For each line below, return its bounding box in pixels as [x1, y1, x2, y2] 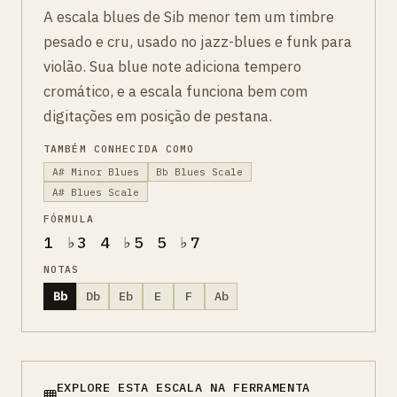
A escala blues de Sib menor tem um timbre [43, 7, 334, 27]
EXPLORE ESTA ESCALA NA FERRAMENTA [56, 378, 311, 395]
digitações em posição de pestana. [43, 106, 272, 126]
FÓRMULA [43, 212, 94, 225]
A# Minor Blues [51, 166, 139, 179]
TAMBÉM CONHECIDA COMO [43, 143, 195, 155]
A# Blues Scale [51, 185, 139, 198]
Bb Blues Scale [156, 166, 244, 179]
